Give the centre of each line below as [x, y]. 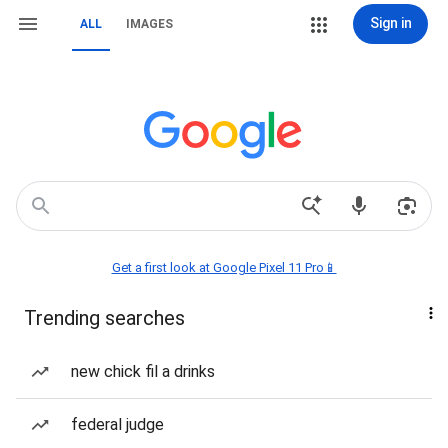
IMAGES [149, 24]
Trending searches [104, 318]
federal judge [117, 424]
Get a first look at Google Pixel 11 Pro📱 [224, 267]
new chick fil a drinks [143, 371]
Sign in [390, 23]
